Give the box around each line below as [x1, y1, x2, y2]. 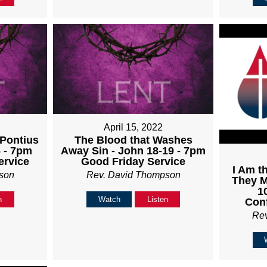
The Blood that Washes [74, 133, 193, 146]
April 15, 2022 [104, 122, 163, 132]
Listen [147, 194, 168, 204]
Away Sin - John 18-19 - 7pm [61, 144, 206, 157]
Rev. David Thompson [86, 169, 181, 180]
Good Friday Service [81, 155, 186, 167]
